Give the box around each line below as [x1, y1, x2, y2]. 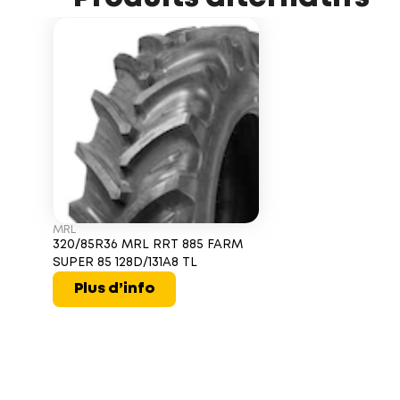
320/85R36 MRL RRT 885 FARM [52, 239, 243, 250]
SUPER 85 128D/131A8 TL [52, 257, 197, 268]
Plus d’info [73, 282, 154, 296]
